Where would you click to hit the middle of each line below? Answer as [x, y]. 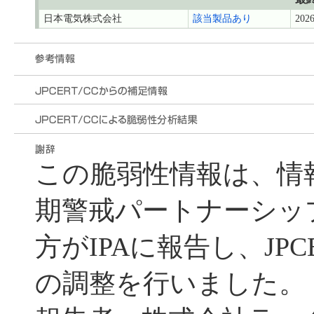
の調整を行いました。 [170, 284]
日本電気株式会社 [82, 19]
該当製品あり [222, 19]
